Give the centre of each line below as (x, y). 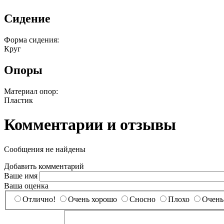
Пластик (18, 100)
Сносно (142, 199)
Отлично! (39, 199)
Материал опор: (31, 91)
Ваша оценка (26, 185)
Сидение (27, 19)
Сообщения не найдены (45, 149)
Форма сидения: (31, 40)
